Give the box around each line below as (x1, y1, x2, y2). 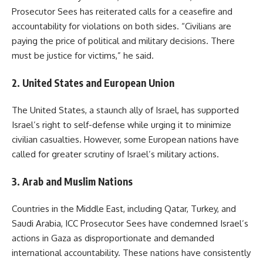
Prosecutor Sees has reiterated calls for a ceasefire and (12, 6, 232, 18)
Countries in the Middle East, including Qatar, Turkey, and (12, 203, 236, 215)
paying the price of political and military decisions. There (12, 35, 235, 47)
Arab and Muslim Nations (22, 174, 133, 188)
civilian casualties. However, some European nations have (12, 134, 239, 146)
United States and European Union (22, 76, 174, 89)
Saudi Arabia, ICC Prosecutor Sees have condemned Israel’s (12, 218, 248, 230)
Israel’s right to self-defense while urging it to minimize (12, 119, 231, 131)
